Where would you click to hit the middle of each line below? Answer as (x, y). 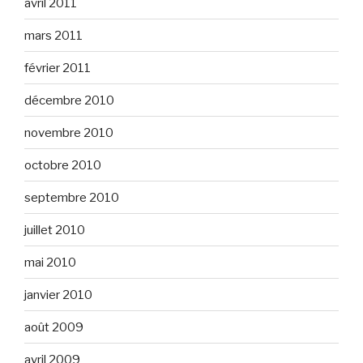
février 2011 (58, 68)
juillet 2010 (55, 230)
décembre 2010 (69, 100)
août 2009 (54, 327)
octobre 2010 (63, 165)
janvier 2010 (58, 295)
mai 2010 (50, 262)
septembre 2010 (72, 197)
